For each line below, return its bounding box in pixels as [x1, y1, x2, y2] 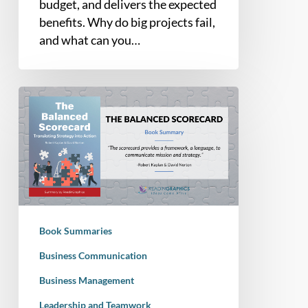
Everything [17, 3, 76, 18]
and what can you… [38, 32, 140, 47]
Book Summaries [38, 225, 112, 237]
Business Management [38, 274, 134, 287]
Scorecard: [17, 176, 75, 192]
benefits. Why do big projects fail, [38, 14, 215, 30]
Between [17, 38, 66, 54]
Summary [17, 104, 69, 120]
